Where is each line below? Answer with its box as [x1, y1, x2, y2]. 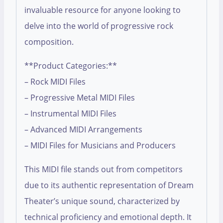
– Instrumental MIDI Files [24, 108, 116, 119]
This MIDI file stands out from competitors [24, 164, 183, 175]
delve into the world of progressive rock [24, 20, 173, 32]
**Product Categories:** [24, 60, 117, 72]
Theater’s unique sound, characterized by [24, 196, 180, 207]
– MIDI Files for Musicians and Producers [24, 140, 176, 151]
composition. [24, 36, 74, 48]
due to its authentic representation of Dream [24, 180, 194, 191]
